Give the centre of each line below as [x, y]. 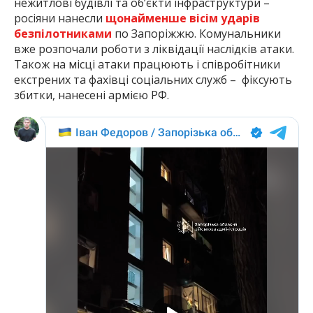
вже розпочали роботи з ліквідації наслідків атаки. [154, 49]
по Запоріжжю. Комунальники [196, 34]
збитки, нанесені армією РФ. [92, 95]
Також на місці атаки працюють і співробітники [147, 65]
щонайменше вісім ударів [183, 19]
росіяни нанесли [60, 19]
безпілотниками [63, 34]
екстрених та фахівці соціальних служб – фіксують [153, 80]
